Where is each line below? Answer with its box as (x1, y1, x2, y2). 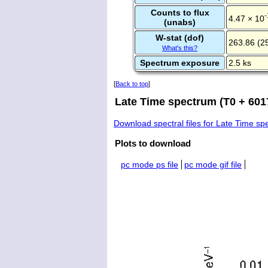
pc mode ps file (121, 160, 178, 170)
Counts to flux (150, 7, 209, 17)
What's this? (162, 44, 197, 51)
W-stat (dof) (156, 32, 204, 42)
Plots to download (115, 138, 191, 149)
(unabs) (164, 17, 196, 27)
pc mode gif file (184, 160, 242, 170)
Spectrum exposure (140, 57, 220, 68)
